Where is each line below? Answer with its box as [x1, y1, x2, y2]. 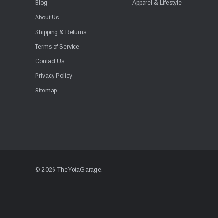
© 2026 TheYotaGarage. [35, 166, 103, 173]
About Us [35, 14, 59, 21]
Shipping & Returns [35, 29, 86, 36]
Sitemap [35, 87, 57, 94]
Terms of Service [35, 43, 79, 50]
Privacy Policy [35, 73, 72, 79]
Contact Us [35, 58, 64, 65]
